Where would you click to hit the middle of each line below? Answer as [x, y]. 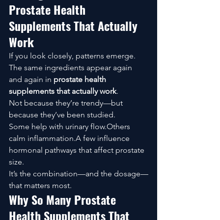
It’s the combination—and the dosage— [79, 174]
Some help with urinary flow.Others [70, 127]
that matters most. [40, 186]
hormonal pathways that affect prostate [78, 150]
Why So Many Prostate [64, 200]
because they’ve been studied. [62, 115]
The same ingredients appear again [71, 68]
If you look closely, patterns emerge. [72, 56]
